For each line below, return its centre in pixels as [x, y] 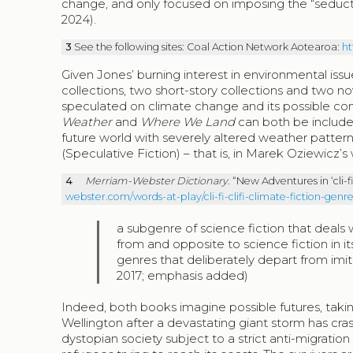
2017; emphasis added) [183, 276]
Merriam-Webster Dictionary [156, 181]
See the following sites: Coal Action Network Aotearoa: [208, 47]
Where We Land [188, 122]
